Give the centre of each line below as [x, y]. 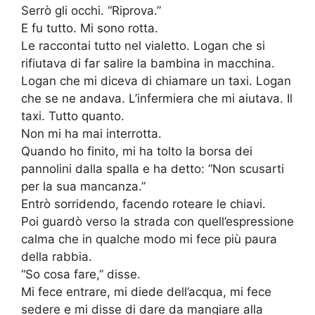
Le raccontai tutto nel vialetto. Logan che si [143, 46]
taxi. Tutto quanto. [73, 116]
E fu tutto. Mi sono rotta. [90, 28]
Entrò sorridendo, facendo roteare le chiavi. [143, 204]
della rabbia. [57, 257]
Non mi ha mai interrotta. [91, 134]
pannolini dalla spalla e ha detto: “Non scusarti [153, 169]
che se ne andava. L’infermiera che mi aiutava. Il [157, 99]
